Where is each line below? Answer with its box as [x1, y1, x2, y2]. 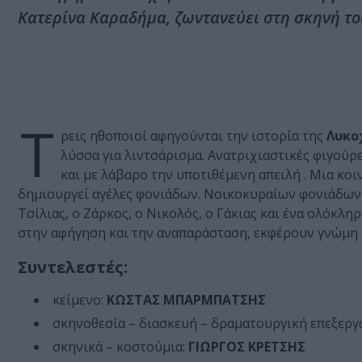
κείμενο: [53, 291, 107, 309]
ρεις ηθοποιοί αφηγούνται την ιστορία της [61, 127, 326, 145]
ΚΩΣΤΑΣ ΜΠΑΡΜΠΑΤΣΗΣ [107, 291, 266, 309]
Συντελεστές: [18, 256, 128, 279]
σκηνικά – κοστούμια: [53, 338, 188, 356]
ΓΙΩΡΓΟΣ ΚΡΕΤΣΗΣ [188, 338, 305, 356]
